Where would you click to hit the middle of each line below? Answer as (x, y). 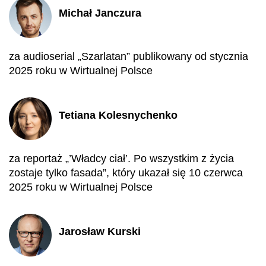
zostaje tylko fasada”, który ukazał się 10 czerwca (126, 173)
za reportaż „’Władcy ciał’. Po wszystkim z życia (121, 159)
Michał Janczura (100, 13)
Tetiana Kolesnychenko (118, 115)
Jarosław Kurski (100, 231)
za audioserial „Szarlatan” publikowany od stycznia (129, 56)
